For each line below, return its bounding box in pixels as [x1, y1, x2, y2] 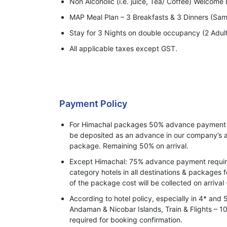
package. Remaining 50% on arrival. [69, 141, 188, 150]
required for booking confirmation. [69, 215, 182, 224]
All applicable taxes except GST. [69, 44, 177, 53]
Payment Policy [59, 98, 127, 109]
